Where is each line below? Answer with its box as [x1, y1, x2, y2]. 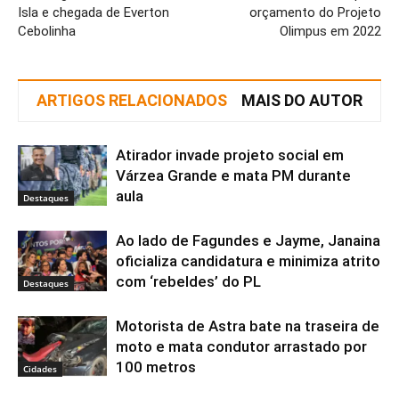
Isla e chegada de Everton [18, 4, 169, 20]
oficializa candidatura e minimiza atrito [116, 251, 380, 270]
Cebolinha [18, 22, 76, 39]
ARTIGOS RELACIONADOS [37, 90, 227, 110]
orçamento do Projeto [249, 4, 381, 20]
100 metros [116, 357, 196, 376]
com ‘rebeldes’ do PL [116, 272, 261, 290]
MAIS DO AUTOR [241, 90, 362, 110]
